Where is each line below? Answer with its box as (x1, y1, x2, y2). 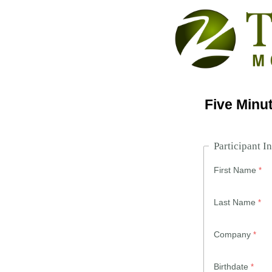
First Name (214, 165, 256, 175)
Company (214, 229, 251, 240)
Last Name (214, 197, 256, 208)
